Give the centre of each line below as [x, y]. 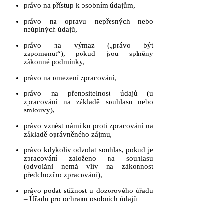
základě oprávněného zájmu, [68, 134]
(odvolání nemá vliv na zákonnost [88, 166]
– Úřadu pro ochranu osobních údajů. [81, 199]
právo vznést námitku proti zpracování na [88, 126]
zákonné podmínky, [54, 62]
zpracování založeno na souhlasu [88, 158]
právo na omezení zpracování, [70, 78]
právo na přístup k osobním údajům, [79, 5]
